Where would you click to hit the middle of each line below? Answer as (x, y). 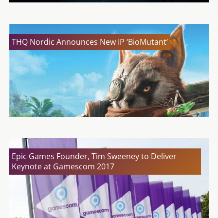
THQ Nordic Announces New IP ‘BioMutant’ (90, 42)
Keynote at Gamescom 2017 (63, 167)
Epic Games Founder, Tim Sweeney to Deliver (94, 156)
